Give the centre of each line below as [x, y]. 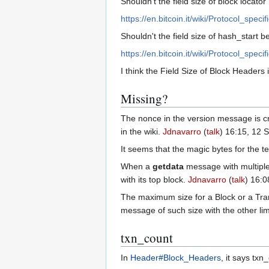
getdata [168, 167]
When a [137, 167]
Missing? [144, 99]
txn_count [147, 238]
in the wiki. [142, 132]
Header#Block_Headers [176, 258]
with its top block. [154, 180]
